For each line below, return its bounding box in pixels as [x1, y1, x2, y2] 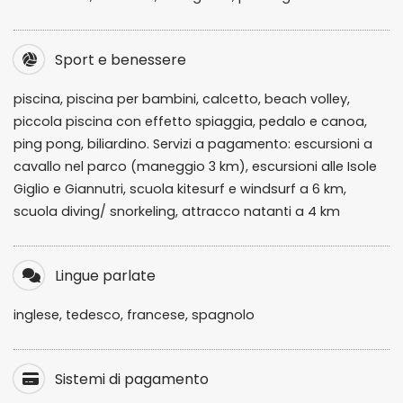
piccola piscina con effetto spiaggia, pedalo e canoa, [13, 112, 367, 130]
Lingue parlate [51, 265, 156, 286]
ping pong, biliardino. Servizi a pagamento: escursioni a [13, 135, 372, 153]
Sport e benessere [51, 49, 186, 70]
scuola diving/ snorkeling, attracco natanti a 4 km [13, 202, 340, 220]
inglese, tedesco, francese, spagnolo [13, 306, 255, 324]
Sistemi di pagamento [51, 369, 209, 390]
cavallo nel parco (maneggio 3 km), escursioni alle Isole [13, 157, 377, 175]
